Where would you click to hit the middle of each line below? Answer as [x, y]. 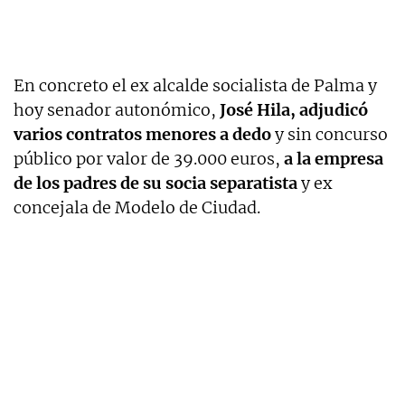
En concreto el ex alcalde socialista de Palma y [195, 85]
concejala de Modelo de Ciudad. [137, 207]
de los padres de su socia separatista [155, 183]
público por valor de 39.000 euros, [147, 158]
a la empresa [332, 158]
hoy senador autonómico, [117, 109]
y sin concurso [330, 134]
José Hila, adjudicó [294, 109]
